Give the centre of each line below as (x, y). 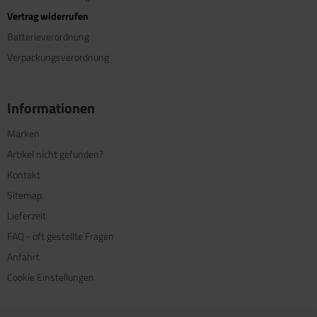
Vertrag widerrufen (48, 16)
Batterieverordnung (48, 37)
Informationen (51, 108)
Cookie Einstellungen (51, 277)
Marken (23, 134)
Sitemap (24, 195)
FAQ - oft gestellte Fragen (60, 236)
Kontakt (24, 175)
